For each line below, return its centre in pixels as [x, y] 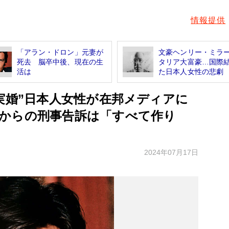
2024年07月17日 [171, 152]
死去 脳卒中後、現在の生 [60, 62]
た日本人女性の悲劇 [191, 71]
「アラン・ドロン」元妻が [60, 52]
